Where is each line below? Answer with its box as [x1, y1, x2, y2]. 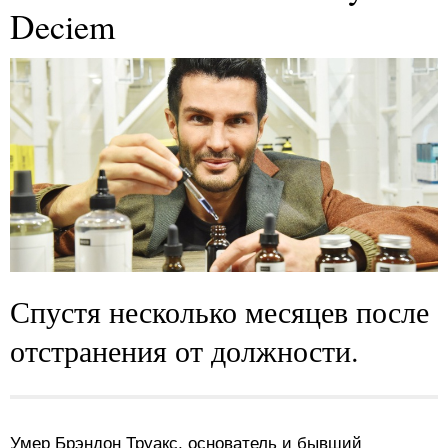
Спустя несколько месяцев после [10, 291, 429, 331]
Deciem [10, 3, 115, 49]
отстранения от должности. [10, 330, 359, 370]
